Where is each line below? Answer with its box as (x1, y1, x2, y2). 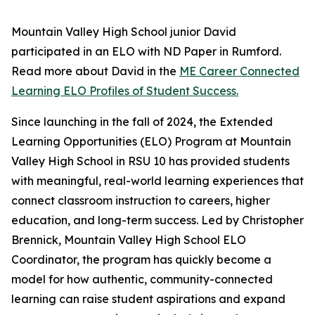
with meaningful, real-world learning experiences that (11, 174, 304, 188)
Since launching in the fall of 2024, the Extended (11, 115, 273, 129)
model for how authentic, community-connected (11, 272, 273, 286)
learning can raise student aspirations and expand (11, 292, 285, 306)
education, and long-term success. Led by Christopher (11, 213, 304, 227)
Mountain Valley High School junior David (11, 25, 236, 39)
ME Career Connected (179, 64, 300, 78)
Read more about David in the (11, 64, 179, 78)
